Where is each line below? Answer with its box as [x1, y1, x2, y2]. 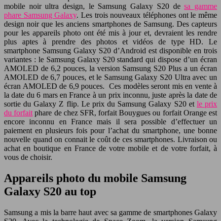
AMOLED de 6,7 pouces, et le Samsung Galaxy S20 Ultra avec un [4, 73, 217, 81]
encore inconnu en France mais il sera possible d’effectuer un [4, 117, 217, 126]
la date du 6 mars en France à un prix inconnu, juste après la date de [4, 90, 217, 99]
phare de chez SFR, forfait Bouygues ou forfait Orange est [33, 108, 218, 117]
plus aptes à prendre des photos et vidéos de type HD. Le [4, 37, 217, 46]
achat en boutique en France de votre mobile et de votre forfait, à [4, 144, 217, 152]
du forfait [4, 108, 33, 117]
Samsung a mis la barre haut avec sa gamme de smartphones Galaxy [4, 208, 217, 217]
